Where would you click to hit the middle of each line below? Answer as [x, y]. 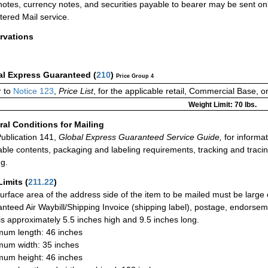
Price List [76, 91]
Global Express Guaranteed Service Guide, [139, 137]
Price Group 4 [135, 76]
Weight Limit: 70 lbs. [222, 105]
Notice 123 [32, 91]
